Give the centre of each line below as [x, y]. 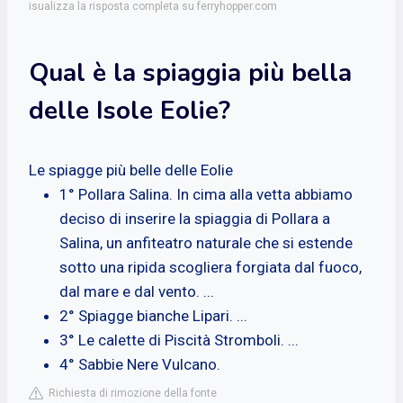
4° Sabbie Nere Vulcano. [140, 364]
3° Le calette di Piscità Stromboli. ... [179, 340]
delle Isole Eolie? [130, 110]
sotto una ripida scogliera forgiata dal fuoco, [210, 267]
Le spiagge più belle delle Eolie [131, 170]
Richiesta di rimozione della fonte [130, 393]
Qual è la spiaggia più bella [190, 72]
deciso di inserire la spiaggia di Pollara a [195, 218]
